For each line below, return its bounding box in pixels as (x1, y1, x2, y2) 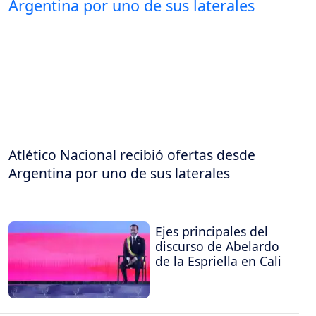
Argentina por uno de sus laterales (8, 163, 230, 183)
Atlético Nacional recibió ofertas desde (8, 145, 255, 164)
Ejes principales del (155, 223, 268, 241)
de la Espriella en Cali (155, 253, 281, 270)
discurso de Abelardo (155, 238, 279, 255)
